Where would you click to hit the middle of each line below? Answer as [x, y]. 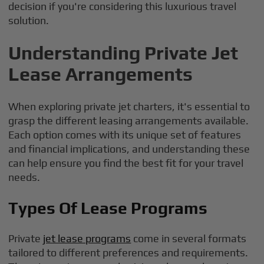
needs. [24, 177]
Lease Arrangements [101, 74]
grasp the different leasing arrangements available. [129, 121]
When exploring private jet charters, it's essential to [129, 106]
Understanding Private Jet [123, 53]
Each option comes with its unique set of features [125, 135]
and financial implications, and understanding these [129, 149]
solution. [29, 20]
